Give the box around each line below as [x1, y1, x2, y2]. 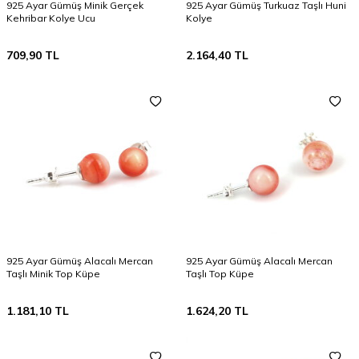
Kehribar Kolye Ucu [6, 12, 95, 24]
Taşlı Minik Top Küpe [6, 268, 100, 280]
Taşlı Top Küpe [186, 268, 254, 280]
